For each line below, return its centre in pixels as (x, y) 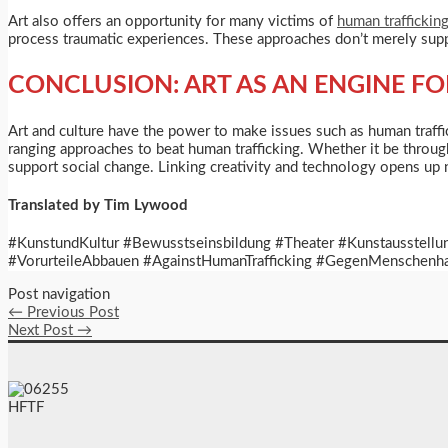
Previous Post (71, 312)
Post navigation (59, 294)
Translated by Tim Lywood (98, 205)
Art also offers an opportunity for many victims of (172, 22)
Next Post (42, 330)
